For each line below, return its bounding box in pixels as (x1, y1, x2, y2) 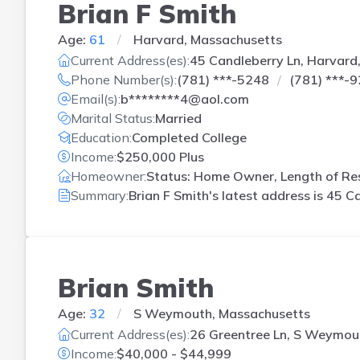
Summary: (71, 187, 129, 203)
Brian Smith (58, 271, 214, 304)
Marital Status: (71, 110, 155, 126)
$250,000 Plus (117, 149, 204, 165)
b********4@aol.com (121, 91, 249, 107)
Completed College (132, 129, 247, 145)
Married (155, 110, 202, 126)
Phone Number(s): (71, 72, 177, 88)
